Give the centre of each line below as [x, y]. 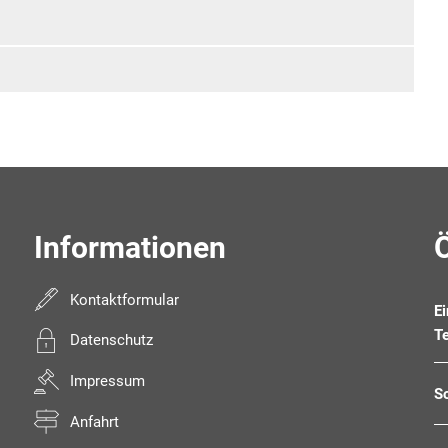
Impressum [108, 381]
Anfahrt [95, 421]
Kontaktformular [125, 299]
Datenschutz [112, 340]
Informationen [130, 247]
